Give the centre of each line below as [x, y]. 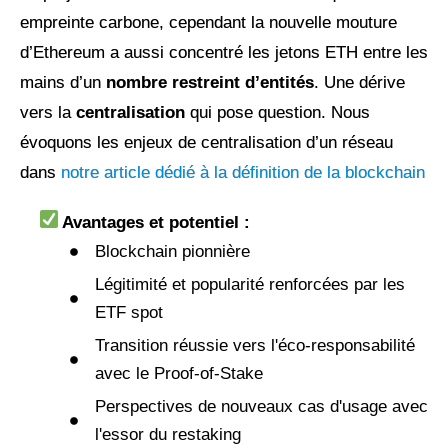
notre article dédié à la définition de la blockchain [243, 173]
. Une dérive [359, 83]
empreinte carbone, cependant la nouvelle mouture [208, 23]
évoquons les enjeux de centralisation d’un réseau [206, 143]
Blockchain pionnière [172, 252]
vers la [48, 113]
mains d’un [63, 83]
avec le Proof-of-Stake [179, 374]
